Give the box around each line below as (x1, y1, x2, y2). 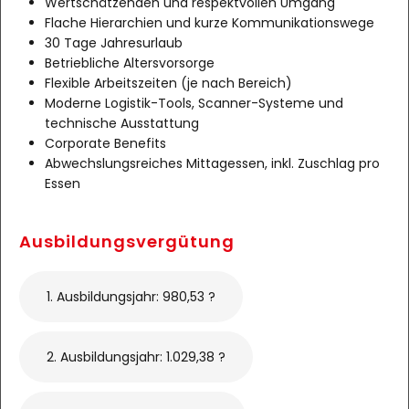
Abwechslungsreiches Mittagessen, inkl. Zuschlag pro (45, 154, 380, 173)
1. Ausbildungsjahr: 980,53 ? (47, 288, 215, 306)
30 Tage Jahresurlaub (45, 34, 183, 52)
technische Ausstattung (45, 114, 199, 132)
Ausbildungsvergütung (19, 230, 235, 253)
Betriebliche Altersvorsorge (45, 54, 215, 72)
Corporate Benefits (45, 134, 166, 152)
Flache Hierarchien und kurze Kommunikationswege (45, 14, 374, 32)
